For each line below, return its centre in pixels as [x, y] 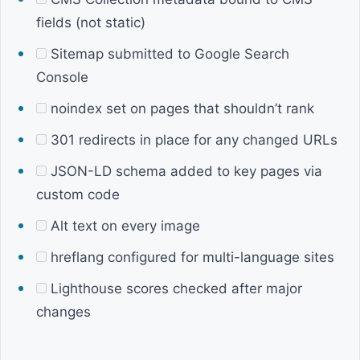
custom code [78, 194]
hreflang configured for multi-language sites [190, 257]
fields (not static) [91, 22]
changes [63, 312]
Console [62, 77]
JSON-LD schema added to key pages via [184, 171]
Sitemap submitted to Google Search [168, 54]
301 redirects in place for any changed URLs [192, 140]
